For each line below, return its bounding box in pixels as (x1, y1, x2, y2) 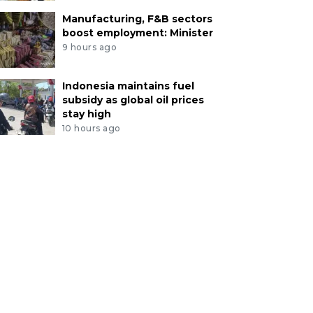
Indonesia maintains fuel (61, 80, 194, 93)
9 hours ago (61, 42, 117, 53)
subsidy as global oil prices (61, 94, 204, 107)
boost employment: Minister (61, 27, 213, 40)
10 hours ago (61, 123, 121, 134)
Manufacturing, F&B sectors (61, 13, 212, 26)
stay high (61, 108, 111, 121)
